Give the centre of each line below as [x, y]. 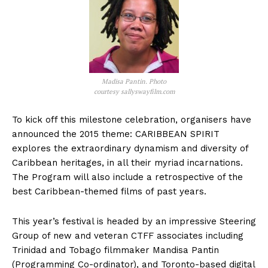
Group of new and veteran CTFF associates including [128, 236]
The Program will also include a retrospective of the [127, 177]
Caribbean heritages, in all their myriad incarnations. [127, 163]
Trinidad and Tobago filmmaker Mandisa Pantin [115, 250]
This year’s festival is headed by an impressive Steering [134, 222]
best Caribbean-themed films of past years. [109, 192]
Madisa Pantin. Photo [134, 82]
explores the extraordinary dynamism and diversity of [130, 149]
